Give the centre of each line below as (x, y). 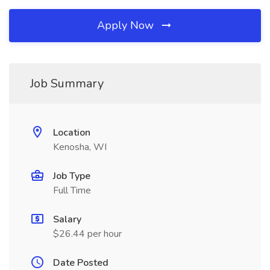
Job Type (72, 176)
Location (72, 133)
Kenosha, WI (80, 147)
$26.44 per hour (87, 234)
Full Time (72, 190)
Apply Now (127, 25)
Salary (67, 219)
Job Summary (67, 83)
